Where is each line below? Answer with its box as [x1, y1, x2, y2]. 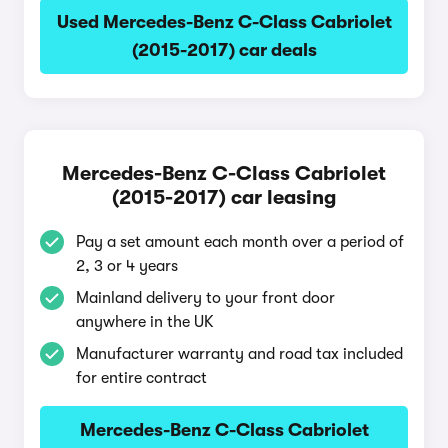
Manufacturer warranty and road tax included [76, 345, 403, 363]
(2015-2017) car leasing [112, 186, 336, 209]
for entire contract [76, 369, 207, 387]
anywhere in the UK [76, 313, 214, 331]
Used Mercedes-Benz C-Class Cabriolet [56, 12, 392, 32]
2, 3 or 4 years [76, 257, 178, 275]
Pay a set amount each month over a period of [76, 233, 404, 251]
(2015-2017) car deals [131, 40, 317, 60]
